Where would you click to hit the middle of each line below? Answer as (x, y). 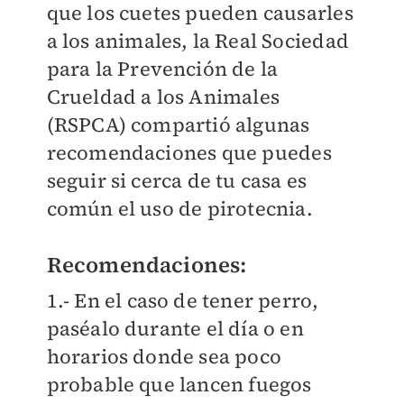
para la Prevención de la (162, 69)
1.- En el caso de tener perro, (183, 301)
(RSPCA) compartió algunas (178, 125)
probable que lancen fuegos (179, 385)
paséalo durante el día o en (175, 329)
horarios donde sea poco (164, 357)
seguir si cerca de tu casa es (177, 181)
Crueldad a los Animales (163, 97)
